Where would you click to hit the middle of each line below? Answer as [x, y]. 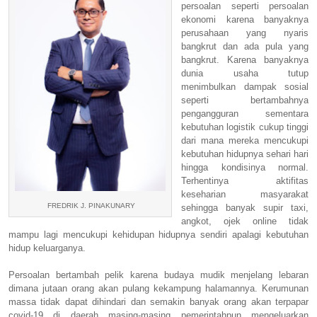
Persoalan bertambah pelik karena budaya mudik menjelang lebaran [158, 275]
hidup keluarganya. [47, 248]
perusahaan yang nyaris [245, 33]
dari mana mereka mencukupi [245, 140]
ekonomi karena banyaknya [245, 19]
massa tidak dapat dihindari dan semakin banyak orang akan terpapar [158, 301]
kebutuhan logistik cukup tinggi [245, 127]
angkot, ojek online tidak [245, 221]
